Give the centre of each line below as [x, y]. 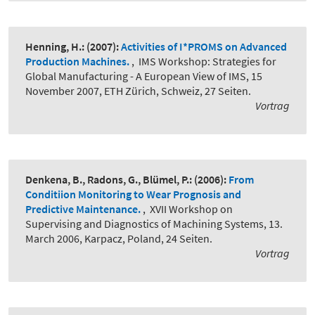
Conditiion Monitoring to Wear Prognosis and [133, 194]
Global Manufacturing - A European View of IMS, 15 [144, 76]
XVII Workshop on [191, 209]
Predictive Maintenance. [84, 209]
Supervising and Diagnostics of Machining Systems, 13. [154, 224]
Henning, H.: [55, 47]
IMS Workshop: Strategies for [207, 62]
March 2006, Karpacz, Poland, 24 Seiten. [119, 239]
